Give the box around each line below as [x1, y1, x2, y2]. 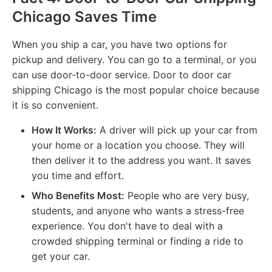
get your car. [32, 250, 90, 262]
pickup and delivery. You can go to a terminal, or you [12, 53, 256, 66]
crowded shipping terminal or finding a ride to [32, 234, 243, 247]
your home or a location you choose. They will [32, 138, 245, 151]
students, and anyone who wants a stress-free [32, 204, 244, 217]
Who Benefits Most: [32, 189, 124, 202]
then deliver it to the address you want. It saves [32, 154, 251, 166]
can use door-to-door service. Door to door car [12, 68, 231, 81]
